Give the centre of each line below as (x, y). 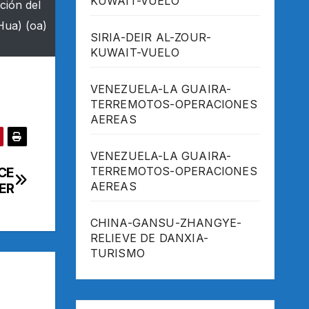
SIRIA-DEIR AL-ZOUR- (151, 38)
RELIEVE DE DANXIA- (149, 238)
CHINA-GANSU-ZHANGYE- (166, 223)
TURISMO (117, 253)
